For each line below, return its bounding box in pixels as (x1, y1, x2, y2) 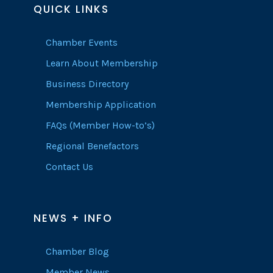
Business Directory (46, 78, 129, 90)
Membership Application (46, 99, 156, 111)
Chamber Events (46, 37, 118, 49)
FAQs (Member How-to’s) (46, 119, 155, 132)
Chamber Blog (46, 246, 109, 258)
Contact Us (46, 161, 93, 173)
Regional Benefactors (46, 140, 139, 152)
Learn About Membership (46, 57, 158, 69)
